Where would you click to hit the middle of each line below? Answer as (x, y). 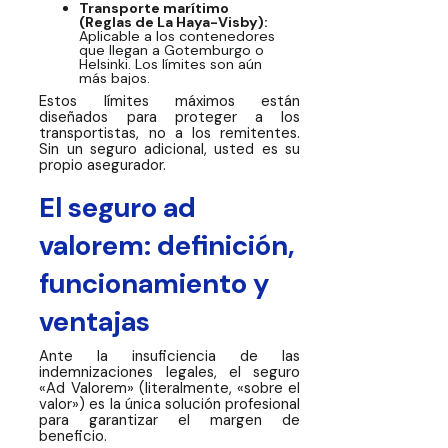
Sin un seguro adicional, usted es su (169, 148)
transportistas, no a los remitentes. (169, 132)
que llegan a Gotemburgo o (171, 49)
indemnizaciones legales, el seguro (169, 372)
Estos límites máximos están (169, 100)
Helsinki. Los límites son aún (170, 63)
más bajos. (114, 77)
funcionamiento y (154, 283)
